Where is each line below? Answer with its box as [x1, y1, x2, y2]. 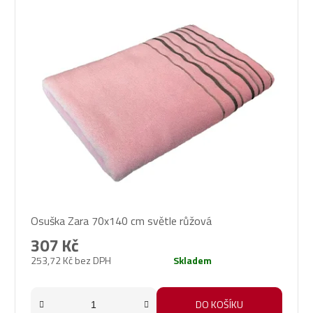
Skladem [173, 253, 212, 268]
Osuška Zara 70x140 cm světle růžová [31, 212, 212, 230]
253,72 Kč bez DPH [31, 253, 111, 268]
